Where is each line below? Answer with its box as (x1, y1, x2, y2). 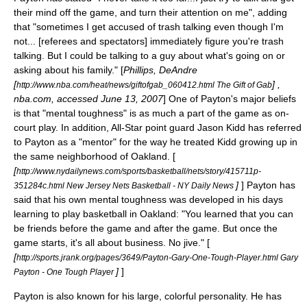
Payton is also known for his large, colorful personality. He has (14, 291, 282, 302)
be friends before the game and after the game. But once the (14, 223, 278, 234)
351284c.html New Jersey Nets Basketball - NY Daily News (14, 181, 236, 190)
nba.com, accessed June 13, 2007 (14, 93, 163, 104)
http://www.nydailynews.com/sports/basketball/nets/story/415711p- (16, 167, 261, 175)
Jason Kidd (197, 122, 245, 133)
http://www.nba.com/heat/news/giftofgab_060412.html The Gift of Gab (16, 80, 272, 89)
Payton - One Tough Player (14, 267, 116, 276)
